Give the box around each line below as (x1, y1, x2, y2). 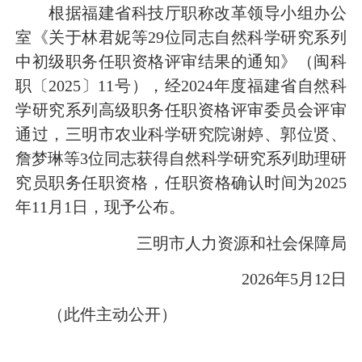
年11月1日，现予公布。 (15, 198, 185, 217)
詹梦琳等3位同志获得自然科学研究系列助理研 (15, 149, 347, 168)
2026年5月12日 (209, 269, 347, 288)
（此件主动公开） (15, 305, 177, 324)
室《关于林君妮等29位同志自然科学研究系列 (15, 28, 347, 47)
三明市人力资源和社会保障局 (104, 234, 347, 252)
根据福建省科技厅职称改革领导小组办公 (15, 4, 347, 23)
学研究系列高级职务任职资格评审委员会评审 (15, 101, 347, 120)
